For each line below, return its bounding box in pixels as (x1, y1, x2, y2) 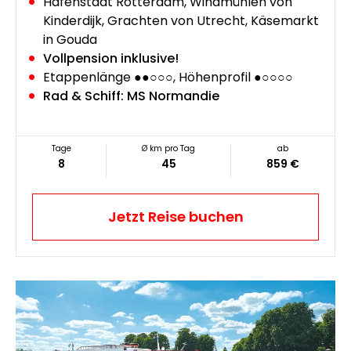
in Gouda (43, 31, 97, 49)
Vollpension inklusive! (43, 49, 179, 68)
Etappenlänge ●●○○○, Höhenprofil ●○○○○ (43, 68, 293, 87)
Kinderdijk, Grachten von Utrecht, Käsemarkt (43, 12, 319, 31)
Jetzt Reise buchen (107, 207, 244, 227)
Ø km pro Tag (142, 143, 196, 155)
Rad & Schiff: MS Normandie (43, 87, 219, 106)
